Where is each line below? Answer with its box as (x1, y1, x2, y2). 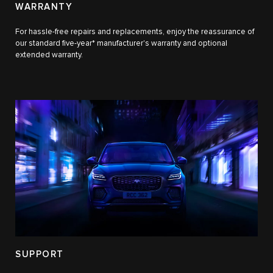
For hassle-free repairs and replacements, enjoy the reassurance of (15, 27, 254, 36)
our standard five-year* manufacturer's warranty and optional (15, 39, 227, 48)
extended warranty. (15, 51, 83, 59)
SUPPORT (15, 249, 64, 259)
